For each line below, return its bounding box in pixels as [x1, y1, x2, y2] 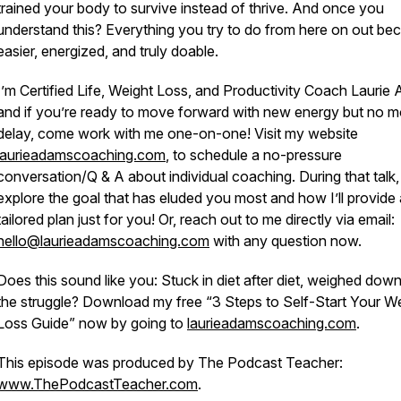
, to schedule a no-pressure [166, 146, 342, 164]
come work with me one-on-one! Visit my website [34, 124, 358, 142]
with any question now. [209, 232, 362, 250]
